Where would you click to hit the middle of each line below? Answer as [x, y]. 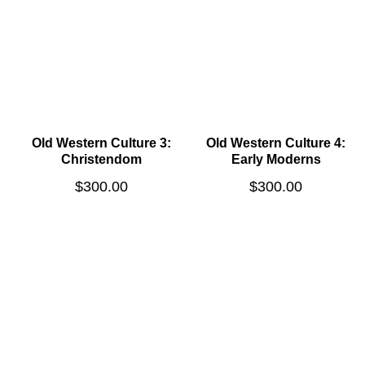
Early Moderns [276, 160]
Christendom [101, 160]
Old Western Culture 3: [101, 143]
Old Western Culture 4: [276, 143]
